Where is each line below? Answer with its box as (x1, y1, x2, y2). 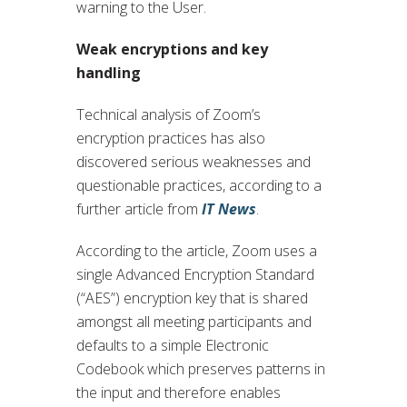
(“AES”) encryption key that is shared (76, 287, 308, 308)
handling (76, 62, 141, 83)
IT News (202, 198, 256, 219)
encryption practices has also (76, 127, 265, 148)
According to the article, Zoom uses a (76, 240, 317, 261)
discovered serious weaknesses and (76, 151, 311, 172)
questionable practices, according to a (76, 174, 322, 195)
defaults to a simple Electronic (76, 334, 269, 355)
